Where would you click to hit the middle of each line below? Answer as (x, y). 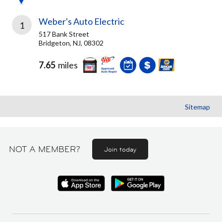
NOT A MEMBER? (45, 149)
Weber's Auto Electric (82, 21)
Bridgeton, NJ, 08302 (71, 43)
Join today (120, 149)
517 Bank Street (64, 34)
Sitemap (197, 107)
